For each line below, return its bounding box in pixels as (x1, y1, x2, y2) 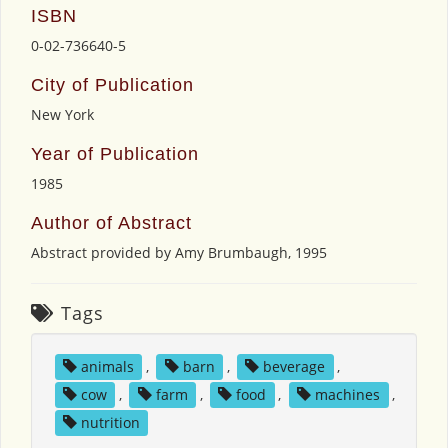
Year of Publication (31, 144, 199, 165)
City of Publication (31, 75, 194, 96)
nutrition (80, 413, 140, 433)
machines (315, 385, 381, 405)
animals (80, 357, 134, 377)
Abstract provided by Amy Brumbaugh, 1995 (31, 243, 327, 263)
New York (31, 105, 94, 125)
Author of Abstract (31, 213, 192, 234)
